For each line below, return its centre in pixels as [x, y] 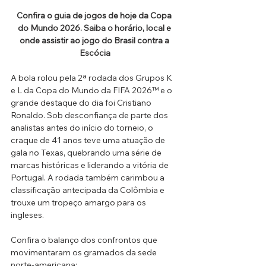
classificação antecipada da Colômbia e [88, 190]
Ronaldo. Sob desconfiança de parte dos [90, 115]
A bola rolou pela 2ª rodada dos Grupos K [92, 78]
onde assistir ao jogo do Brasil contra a [95, 41]
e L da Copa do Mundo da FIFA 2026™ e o [92, 91]
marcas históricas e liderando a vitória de [91, 165]
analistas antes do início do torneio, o [83, 128]
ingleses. [27, 215]
